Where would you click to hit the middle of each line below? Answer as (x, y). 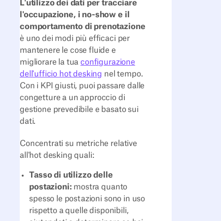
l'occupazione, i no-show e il (75, 15)
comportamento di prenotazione (83, 27)
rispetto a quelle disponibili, (79, 210)
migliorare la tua (50, 62)
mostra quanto (100, 187)
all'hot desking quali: (57, 155)
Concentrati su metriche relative (78, 143)
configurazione (108, 62)
